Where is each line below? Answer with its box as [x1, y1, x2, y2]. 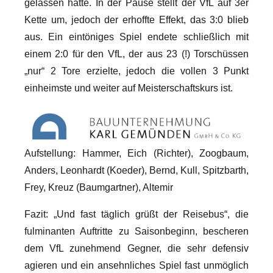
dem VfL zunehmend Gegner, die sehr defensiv [24, 243, 249, 253]
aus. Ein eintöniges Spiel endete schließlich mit [24, 31, 249, 42]
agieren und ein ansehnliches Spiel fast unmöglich [24, 260, 249, 271]
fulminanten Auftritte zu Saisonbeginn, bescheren [24, 225, 249, 236]
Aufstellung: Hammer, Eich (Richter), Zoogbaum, [24, 147, 249, 158]
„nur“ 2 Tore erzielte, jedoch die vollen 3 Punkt [24, 65, 249, 76]
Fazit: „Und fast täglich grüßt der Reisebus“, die [24, 208, 249, 219]
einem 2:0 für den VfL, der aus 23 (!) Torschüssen [24, 48, 249, 59]
